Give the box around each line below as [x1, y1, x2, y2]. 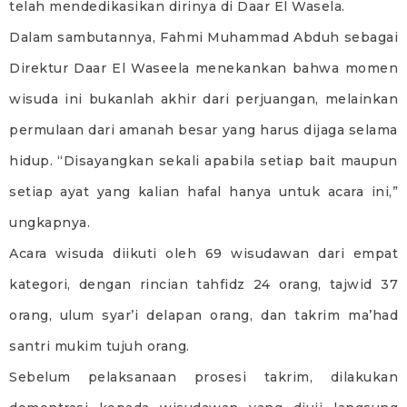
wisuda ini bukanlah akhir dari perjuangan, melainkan [9, 90, 398, 107]
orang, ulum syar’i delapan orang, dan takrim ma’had [9, 306, 398, 323]
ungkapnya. [9, 213, 90, 231]
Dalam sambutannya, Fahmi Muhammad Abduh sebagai [9, 28, 398, 45]
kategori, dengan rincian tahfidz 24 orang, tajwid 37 [9, 275, 398, 293]
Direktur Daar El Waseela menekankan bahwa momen [9, 59, 398, 76]
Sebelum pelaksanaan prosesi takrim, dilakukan [9, 368, 398, 385]
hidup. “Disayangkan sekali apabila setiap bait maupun [9, 152, 398, 169]
